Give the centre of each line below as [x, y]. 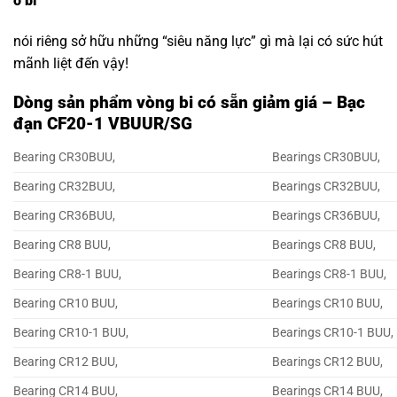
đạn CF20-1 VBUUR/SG [103, 124]
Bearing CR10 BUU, [66, 303]
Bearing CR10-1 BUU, [71, 332]
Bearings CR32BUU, [327, 186]
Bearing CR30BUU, [64, 157]
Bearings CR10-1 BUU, [333, 332]
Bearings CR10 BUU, [328, 303]
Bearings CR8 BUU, [324, 245]
